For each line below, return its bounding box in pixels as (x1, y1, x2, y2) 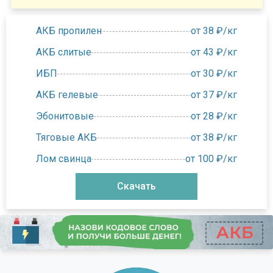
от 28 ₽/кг (190, 110, 237, 122)
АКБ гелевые (36, 88, 99, 101)
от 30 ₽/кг (190, 67, 237, 79)
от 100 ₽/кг (185, 152, 237, 165)
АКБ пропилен (36, 24, 102, 37)
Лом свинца (36, 152, 92, 165)
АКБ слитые (36, 46, 92, 58)
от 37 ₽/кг (190, 88, 237, 101)
